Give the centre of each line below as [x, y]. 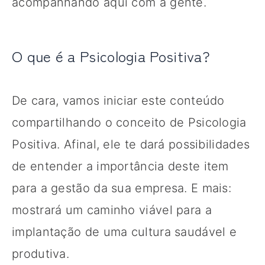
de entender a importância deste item [120, 166]
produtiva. [41, 253]
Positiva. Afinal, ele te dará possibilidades [131, 144]
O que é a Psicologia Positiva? [111, 55]
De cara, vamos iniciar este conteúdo [118, 100]
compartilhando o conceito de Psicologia [129, 122]
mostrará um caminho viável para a [112, 210]
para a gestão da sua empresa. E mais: [122, 188]
